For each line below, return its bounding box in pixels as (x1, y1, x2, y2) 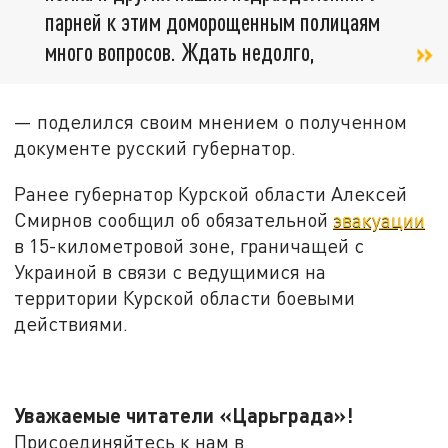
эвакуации (333, 207, 426, 231)
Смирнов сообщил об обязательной (14, 207, 334, 231)
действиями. (14, 311, 129, 335)
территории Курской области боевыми (14, 285, 356, 309)
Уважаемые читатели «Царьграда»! (14, 403, 359, 428)
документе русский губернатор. (14, 136, 297, 160)
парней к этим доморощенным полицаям (45, 6, 380, 36)
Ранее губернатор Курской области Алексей (14, 181, 408, 205)
